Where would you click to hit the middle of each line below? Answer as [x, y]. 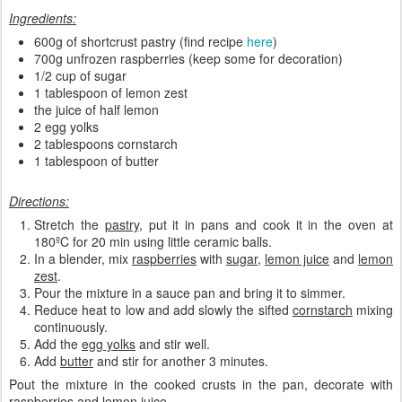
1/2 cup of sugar [80, 76]
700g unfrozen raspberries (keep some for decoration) [188, 59]
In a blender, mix [83, 259]
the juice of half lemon [96, 110]
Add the [58, 344]
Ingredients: [43, 18]
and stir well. [173, 344]
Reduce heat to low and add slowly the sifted [163, 310]
